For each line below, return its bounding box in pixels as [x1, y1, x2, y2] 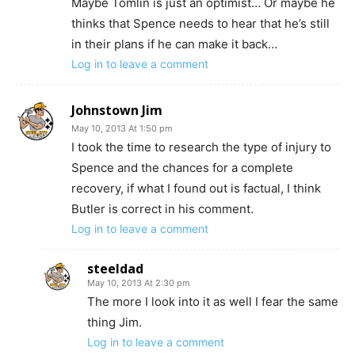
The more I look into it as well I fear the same [87, 294, 338, 309]
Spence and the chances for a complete [71, 160, 293, 175]
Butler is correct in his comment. [71, 201, 254, 216]
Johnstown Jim [71, 101, 162, 119]
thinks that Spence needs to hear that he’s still [71, 16, 330, 31]
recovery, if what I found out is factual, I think [71, 181, 321, 196]
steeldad [87, 260, 143, 277]
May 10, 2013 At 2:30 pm [87, 277, 190, 288]
